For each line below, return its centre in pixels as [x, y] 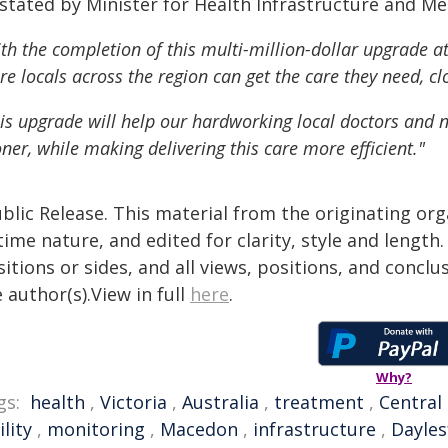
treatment [319, 402]
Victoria [133, 402]
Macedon [199, 429]
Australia [220, 402]
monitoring [96, 429]
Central [410, 402]
